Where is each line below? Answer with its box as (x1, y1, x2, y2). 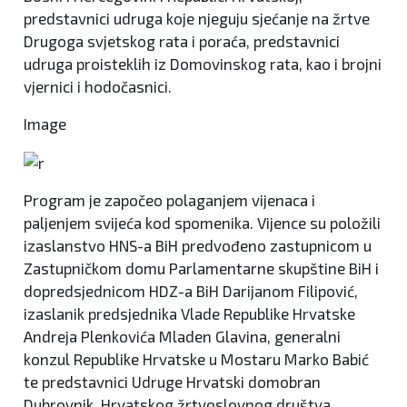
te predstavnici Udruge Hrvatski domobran (24, 372, 321, 392)
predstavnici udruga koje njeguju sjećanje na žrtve (24, 9, 370, 28)
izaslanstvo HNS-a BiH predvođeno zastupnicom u (24, 236, 372, 255)
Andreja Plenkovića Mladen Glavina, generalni (24, 327, 341, 346)
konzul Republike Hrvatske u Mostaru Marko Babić (24, 350, 369, 369)
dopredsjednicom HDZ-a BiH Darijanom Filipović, (24, 282, 358, 301)
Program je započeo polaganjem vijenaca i (24, 191, 315, 210)
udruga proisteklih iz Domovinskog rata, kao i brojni (24, 55, 382, 74)
